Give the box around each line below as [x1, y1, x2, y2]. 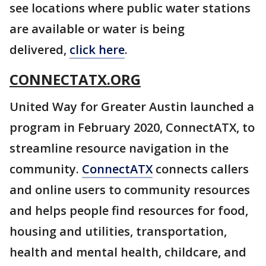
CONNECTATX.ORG [9, 69, 141, 89]
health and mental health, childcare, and [9, 244, 246, 260]
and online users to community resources [9, 182, 250, 198]
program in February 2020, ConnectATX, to [9, 119, 255, 135]
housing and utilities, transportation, [9, 223, 227, 239]
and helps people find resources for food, [9, 202, 248, 218]
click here [69, 42, 125, 58]
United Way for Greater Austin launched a [9, 99, 254, 115]
